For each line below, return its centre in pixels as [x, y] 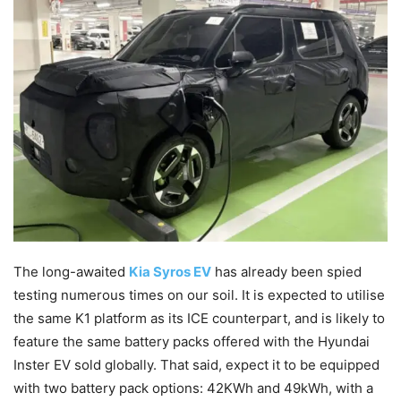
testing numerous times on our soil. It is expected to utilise [199, 295]
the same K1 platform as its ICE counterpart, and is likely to [199, 319]
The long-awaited [71, 272]
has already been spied [286, 272]
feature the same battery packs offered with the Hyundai [192, 342]
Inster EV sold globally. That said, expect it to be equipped [196, 365]
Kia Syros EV [170, 272]
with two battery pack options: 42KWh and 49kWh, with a [193, 388]
